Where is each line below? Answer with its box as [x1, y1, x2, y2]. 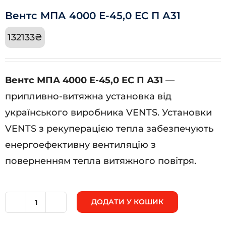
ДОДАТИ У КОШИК [91, 197, 163, 206]
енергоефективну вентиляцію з [5, 139, 156, 150]
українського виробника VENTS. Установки [5, 106, 212, 118]
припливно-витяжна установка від [5, 90, 172, 102]
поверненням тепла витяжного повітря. [5, 155, 196, 166]
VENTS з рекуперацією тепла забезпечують [5, 123, 213, 134]
